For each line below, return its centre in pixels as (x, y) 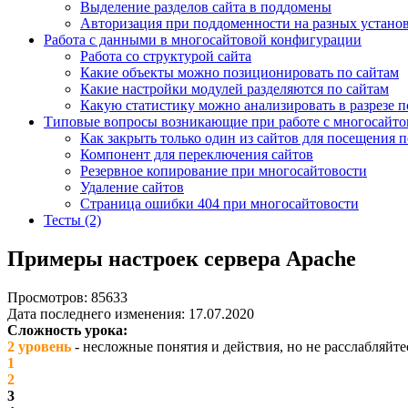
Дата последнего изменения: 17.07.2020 (131, 313)
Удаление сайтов (132, 187)
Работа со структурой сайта (166, 56)
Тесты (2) (72, 220)
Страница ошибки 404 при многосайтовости (219, 204)
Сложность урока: (67, 330)
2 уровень (39, 346)
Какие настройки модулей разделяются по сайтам (235, 89)
